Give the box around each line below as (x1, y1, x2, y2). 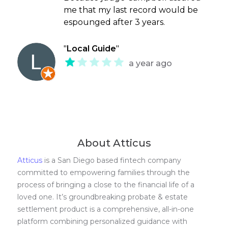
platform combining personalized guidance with (17, 217, 188, 226)
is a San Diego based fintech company (42, 156, 182, 165)
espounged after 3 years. (64, 17, 165, 27)
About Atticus (77, 137, 151, 150)
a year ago (129, 59, 173, 69)
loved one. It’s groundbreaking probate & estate (17, 192, 188, 202)
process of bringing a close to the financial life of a (17, 180, 195, 190)
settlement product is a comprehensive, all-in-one (17, 205, 194, 214)
